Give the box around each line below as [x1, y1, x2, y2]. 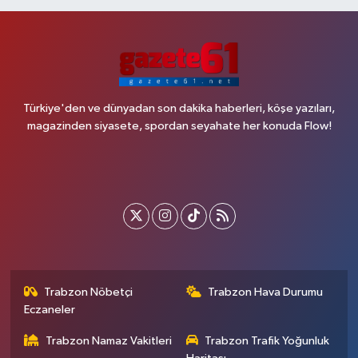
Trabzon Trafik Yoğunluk [205, 335, 329, 347]
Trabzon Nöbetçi [44, 286, 133, 298]
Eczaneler [23, 304, 75, 316]
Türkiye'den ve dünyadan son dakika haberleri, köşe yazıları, [23, 102, 335, 114]
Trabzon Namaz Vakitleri [46, 335, 173, 347]
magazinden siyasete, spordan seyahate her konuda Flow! [26, 120, 332, 132]
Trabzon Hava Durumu [208, 286, 323, 298]
